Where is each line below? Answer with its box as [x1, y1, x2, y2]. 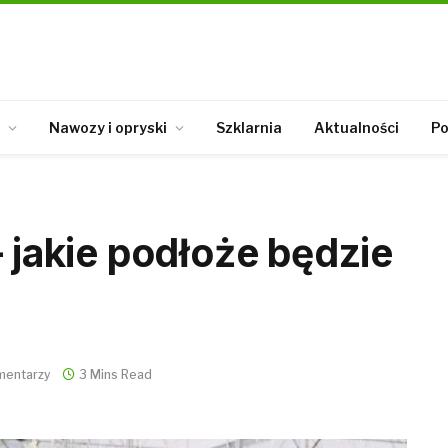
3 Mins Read [79, 366, 152, 382]
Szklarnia [216, 118, 282, 136]
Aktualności [314, 118, 399, 136]
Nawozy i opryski [49, 118, 167, 136]
